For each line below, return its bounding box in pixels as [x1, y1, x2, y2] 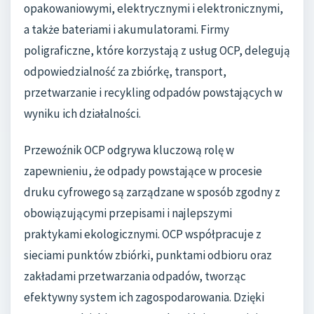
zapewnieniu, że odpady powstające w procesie [24, 163, 262, 179]
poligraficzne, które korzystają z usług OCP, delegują [24, 43, 290, 59]
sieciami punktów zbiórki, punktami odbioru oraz [24, 247, 272, 263]
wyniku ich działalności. [24, 106, 141, 122]
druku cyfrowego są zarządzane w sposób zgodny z [24, 184, 280, 200]
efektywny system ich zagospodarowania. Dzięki [24, 289, 264, 305]
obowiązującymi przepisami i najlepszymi [24, 205, 232, 221]
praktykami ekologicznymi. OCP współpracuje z [24, 226, 261, 242]
